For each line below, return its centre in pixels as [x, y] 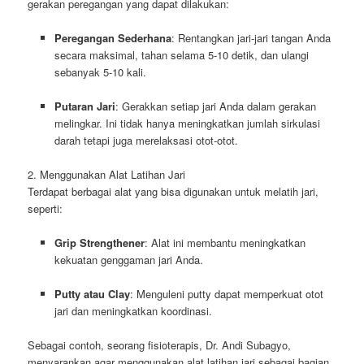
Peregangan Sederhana [113, 37]
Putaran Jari [84, 106]
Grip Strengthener [99, 243]
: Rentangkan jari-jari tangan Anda [251, 37]
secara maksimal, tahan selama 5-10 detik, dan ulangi [181, 54]
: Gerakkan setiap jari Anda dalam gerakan [215, 106]
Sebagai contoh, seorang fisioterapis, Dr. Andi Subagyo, [160, 345]
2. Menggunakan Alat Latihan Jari [107, 174]
